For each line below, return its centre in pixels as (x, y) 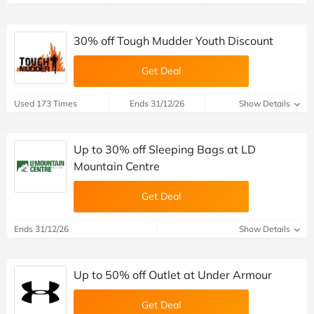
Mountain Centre (117, 166)
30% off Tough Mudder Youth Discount (173, 40)
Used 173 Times (46, 103)
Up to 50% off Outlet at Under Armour (173, 274)
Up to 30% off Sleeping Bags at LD (165, 149)
